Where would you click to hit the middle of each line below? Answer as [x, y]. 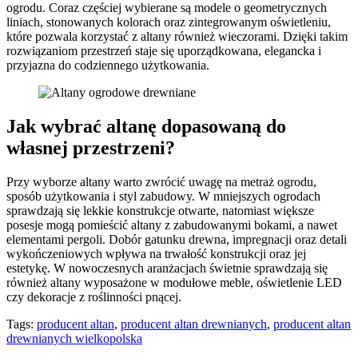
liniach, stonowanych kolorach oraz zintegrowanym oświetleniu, [169, 22]
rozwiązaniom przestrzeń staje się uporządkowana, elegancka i [164, 51]
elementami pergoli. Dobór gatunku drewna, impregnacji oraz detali [177, 240]
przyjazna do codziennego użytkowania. [108, 66]
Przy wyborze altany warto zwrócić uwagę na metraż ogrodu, [161, 182]
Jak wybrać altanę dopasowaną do [146, 127]
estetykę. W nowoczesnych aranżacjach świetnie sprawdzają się [167, 268]
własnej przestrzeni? [91, 148]
